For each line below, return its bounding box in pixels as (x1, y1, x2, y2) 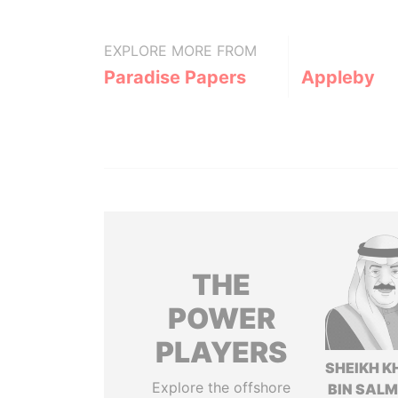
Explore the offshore (152, 378, 291, 396)
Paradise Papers (104, 67, 246, 88)
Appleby (300, 67, 375, 88)
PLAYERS (155, 335, 288, 370)
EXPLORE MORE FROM (104, 42, 257, 60)
